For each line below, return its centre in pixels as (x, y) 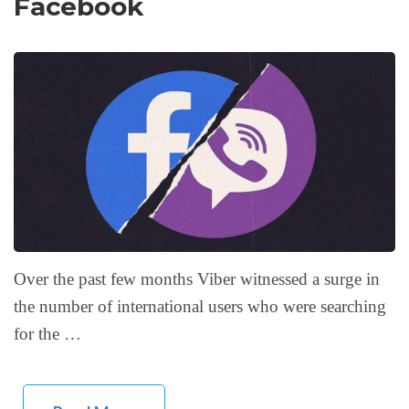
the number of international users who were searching (200, 307)
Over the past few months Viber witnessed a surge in (197, 279)
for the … (47, 334)
